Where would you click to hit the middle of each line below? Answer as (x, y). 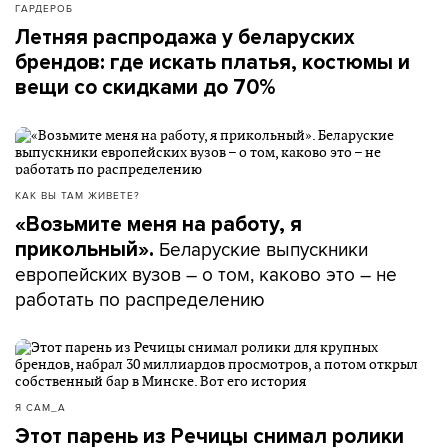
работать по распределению (140, 299)
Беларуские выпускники (261, 249)
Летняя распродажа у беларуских (185, 37)
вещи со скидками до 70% (145, 87)
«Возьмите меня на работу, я (158, 224)
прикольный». (84, 249)
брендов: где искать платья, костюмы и (212, 62)
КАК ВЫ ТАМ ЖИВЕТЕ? (77, 195)
